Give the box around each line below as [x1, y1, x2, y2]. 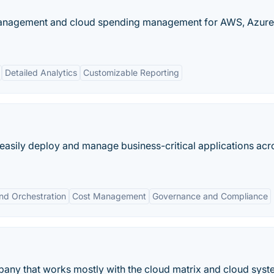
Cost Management [72, 191, 146, 201]
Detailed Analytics [5, 67, 77, 78]
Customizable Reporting [83, 67, 179, 78]
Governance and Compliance [152, 191, 268, 201]
